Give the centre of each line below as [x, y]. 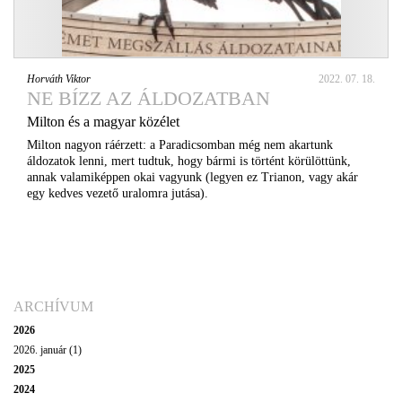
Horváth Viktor [59, 79]
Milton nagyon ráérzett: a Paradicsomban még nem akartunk [180, 144]
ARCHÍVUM [53, 306]
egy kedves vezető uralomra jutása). [118, 193]
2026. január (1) [48, 350]
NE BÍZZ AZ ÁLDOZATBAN [149, 98]
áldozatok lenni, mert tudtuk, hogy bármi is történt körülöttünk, [189, 161]
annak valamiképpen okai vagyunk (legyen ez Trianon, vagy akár [192, 177]
